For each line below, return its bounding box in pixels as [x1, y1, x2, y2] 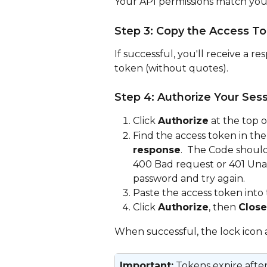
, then [209, 201, 238, 213]
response [133, 144, 181, 156]
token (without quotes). [114, 62, 228, 74]
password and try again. [133, 172, 245, 184]
